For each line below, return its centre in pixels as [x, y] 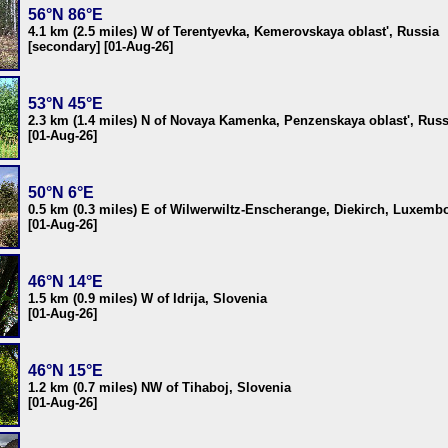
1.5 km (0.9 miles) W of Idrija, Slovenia [147, 298]
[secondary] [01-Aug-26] [100, 46]
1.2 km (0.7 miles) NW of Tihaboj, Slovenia [159, 387]
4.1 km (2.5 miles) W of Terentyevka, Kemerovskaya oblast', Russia [233, 31]
